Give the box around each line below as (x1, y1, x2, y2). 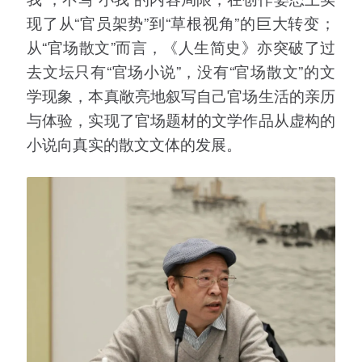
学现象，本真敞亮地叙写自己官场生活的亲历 (27, 83, 335, 106)
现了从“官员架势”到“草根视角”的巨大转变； (27, 11, 335, 33)
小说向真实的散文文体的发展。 (27, 132, 242, 154)
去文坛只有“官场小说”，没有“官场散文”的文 (27, 59, 335, 82)
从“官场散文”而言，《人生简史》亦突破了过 (27, 35, 335, 57)
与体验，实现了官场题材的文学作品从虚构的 (27, 107, 335, 130)
